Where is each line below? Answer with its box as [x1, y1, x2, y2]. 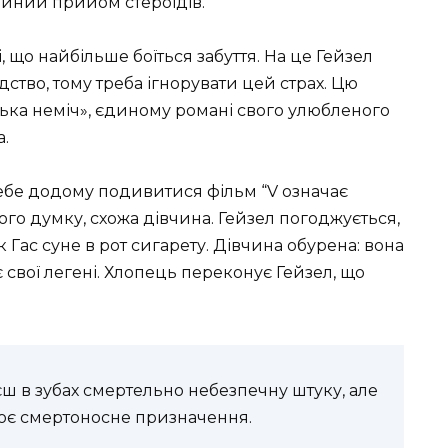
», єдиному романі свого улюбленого [80, 100, 390, 120]
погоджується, [275, 208, 400, 228]
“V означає [261, 181, 348, 201]
